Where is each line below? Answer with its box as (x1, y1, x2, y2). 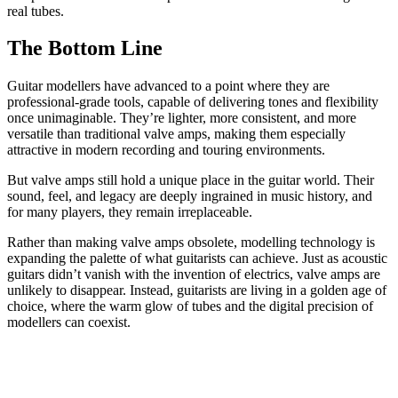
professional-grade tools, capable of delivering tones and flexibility (7, 94, 378, 110)
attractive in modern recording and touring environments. (7, 142, 325, 158)
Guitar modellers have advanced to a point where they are (7, 78, 330, 94)
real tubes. (7, 3, 64, 19)
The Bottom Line (7, 36, 163, 60)
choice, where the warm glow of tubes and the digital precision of (7, 298, 373, 314)
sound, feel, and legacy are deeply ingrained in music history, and (7, 188, 372, 204)
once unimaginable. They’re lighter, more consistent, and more (7, 110, 356, 126)
